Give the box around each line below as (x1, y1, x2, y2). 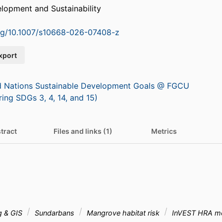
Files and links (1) (54, 127, 112, 136)
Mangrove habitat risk (85, 209, 162, 218)
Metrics (151, 127, 177, 136)
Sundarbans (33, 209, 76, 218)
